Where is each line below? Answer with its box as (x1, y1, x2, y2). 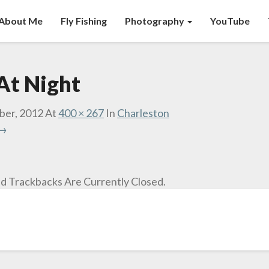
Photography (125, 15, 186, 26)
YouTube (210, 15, 250, 26)
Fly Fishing (61, 15, 107, 26)
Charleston (117, 106, 169, 119)
